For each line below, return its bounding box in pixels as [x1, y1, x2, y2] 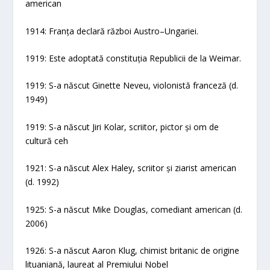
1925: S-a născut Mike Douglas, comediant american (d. [25, 203, 243, 215]
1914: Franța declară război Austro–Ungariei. [25, 25, 199, 37]
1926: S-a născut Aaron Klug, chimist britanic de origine [25, 245, 240, 257]
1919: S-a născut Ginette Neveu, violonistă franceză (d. [25, 80, 239, 92]
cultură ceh [25, 134, 69, 146]
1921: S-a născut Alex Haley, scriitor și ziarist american [25, 162, 237, 174]
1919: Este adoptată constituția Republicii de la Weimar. [25, 52, 242, 64]
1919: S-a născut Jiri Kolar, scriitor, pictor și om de [25, 121, 219, 133]
